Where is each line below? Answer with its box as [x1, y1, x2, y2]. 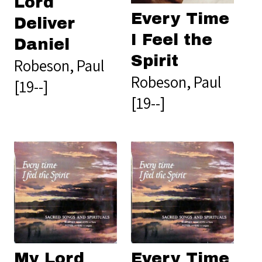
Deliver [14, 14, 75, 32]
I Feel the [131, 30, 212, 49]
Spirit [131, 51, 178, 70]
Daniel [14, 35, 70, 53]
